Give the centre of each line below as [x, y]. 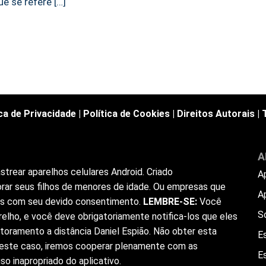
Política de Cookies [126, 114]
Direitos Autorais [216, 114]
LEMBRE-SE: [170, 202]
